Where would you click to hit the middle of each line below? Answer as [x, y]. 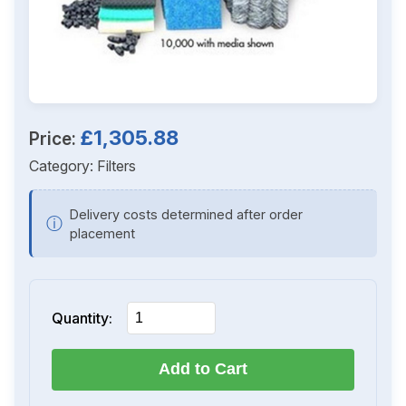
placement [102, 233]
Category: [63, 165]
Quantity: [82, 318]
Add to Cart [203, 369]
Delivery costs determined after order [186, 214]
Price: [55, 138]
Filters [116, 165]
